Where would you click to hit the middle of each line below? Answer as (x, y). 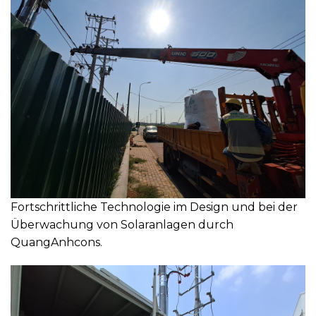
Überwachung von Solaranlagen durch (122, 224)
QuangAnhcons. (56, 242)
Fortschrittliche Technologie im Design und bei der (154, 207)
